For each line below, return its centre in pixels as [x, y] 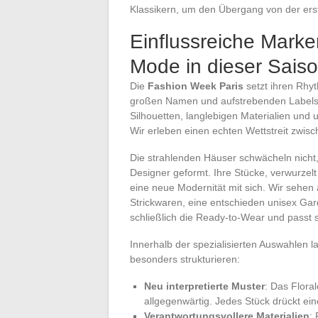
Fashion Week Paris [196, 86]
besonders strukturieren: [185, 259]
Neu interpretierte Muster [204, 286]
